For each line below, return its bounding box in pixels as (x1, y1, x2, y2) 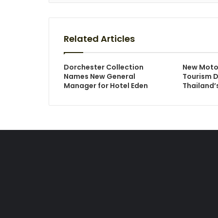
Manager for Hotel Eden (63, 81, 148, 91)
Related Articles (63, 33, 135, 45)
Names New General (63, 72, 135, 81)
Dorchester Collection (63, 62, 144, 72)
